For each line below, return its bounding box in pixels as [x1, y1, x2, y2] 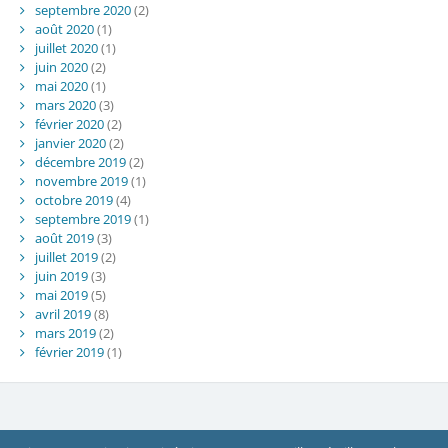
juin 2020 [34, 58, 88, 77]
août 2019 [34, 229, 94, 248]
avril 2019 [34, 305, 91, 324]
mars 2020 [34, 96, 96, 115]
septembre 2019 [34, 210, 131, 229]
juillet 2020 [34, 39, 98, 58]
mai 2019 [34, 286, 88, 305]
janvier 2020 [34, 134, 106, 153]
